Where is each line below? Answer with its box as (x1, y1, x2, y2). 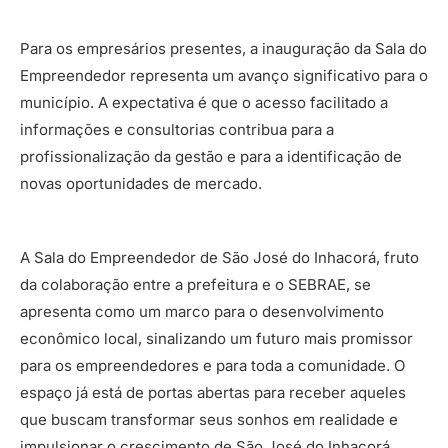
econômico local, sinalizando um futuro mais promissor (20, 328, 413, 348)
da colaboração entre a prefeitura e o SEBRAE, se (20, 274, 371, 294)
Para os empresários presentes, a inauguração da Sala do (20, 38, 427, 58)
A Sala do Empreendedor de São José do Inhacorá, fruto (20, 247, 419, 267)
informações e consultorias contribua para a (20, 119, 334, 139)
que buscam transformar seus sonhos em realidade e (20, 409, 398, 429)
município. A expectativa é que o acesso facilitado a (20, 92, 388, 112)
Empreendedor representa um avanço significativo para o (20, 65, 428, 85)
